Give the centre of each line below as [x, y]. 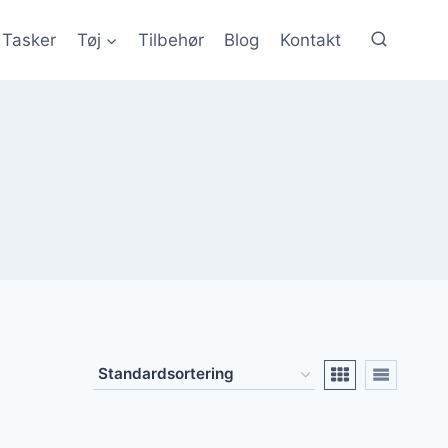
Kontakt [310, 39]
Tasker [29, 39]
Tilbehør [171, 39]
